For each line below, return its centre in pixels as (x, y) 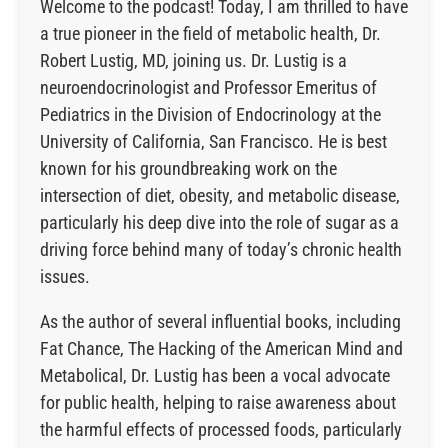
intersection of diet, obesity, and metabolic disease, (220, 195)
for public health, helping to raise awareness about (218, 402)
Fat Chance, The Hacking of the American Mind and (221, 348)
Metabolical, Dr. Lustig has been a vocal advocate (215, 375)
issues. (65, 276)
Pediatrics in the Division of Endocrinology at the (210, 114)
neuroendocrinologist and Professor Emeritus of (208, 87)
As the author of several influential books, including (220, 321)
